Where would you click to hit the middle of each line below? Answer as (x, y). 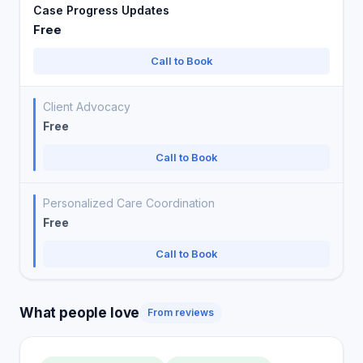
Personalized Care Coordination (129, 203)
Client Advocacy (87, 107)
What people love (80, 312)
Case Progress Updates (101, 10)
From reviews (181, 312)
